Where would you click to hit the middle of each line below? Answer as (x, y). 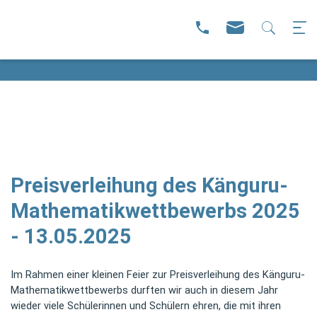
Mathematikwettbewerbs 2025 (155, 211)
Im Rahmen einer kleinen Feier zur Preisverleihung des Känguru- (158, 275)
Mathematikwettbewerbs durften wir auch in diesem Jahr (144, 290)
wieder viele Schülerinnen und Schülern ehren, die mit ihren (146, 306)
